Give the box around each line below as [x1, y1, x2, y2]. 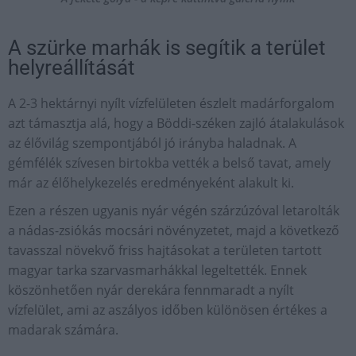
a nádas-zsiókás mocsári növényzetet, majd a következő [8, 222, 339, 240]
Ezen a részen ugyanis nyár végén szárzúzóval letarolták [8, 202, 339, 220]
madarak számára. [8, 321, 118, 339]
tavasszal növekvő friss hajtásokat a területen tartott [8, 242, 322, 260]
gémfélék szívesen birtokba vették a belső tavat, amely [8, 154, 331, 172]
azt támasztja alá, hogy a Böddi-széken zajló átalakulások [8, 114, 344, 133]
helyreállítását [8, 56, 135, 80]
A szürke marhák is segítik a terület [8, 36, 326, 60]
